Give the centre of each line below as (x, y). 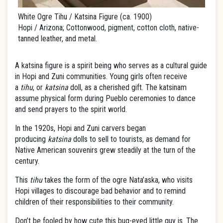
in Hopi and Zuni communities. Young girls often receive (101, 76)
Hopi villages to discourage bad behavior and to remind (100, 191)
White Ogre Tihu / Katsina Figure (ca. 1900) (85, 17)
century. (27, 161)
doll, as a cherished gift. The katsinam (127, 87)
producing (31, 139)
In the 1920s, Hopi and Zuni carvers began (80, 128)
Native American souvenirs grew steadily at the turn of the (105, 150)
